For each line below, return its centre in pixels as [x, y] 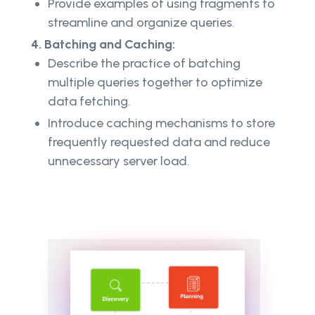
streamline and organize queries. [141, 23]
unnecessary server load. [119, 161]
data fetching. [89, 102]
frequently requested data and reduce [159, 142]
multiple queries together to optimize [155, 83]
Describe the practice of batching [144, 64]
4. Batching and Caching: [103, 45]
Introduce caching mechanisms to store [161, 123]
